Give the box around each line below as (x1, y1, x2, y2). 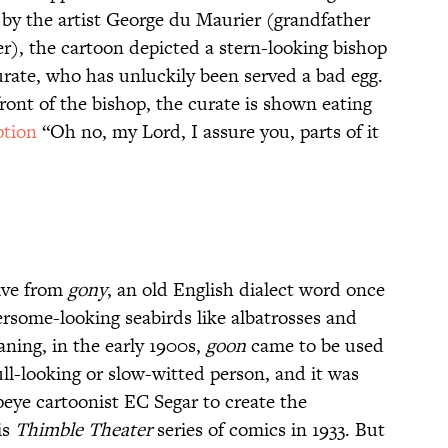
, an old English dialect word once (107, 276, 385, 304)
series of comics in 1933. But (152, 416, 385, 444)
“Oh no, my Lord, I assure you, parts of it (37, 118, 379, 146)
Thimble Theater (15, 416, 152, 444)
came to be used (251, 332, 384, 360)
